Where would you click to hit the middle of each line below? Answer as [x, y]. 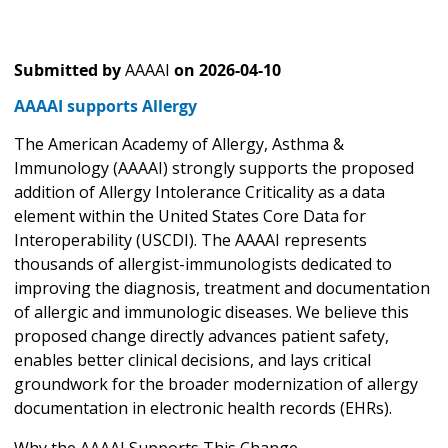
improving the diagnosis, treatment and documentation [222, 288]
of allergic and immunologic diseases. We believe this [211, 312]
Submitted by [67, 70]
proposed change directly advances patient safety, [201, 336]
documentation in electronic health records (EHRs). [203, 408]
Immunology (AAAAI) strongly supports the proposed [214, 168]
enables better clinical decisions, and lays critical [192, 360]
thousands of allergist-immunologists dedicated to [203, 264]
